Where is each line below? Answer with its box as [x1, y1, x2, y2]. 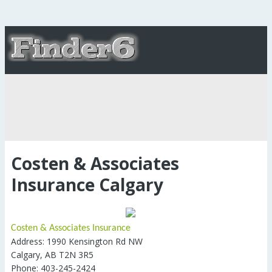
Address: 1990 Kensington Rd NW [11, 236, 143, 247]
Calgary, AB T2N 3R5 [11, 249, 93, 260]
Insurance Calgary [11, 173, 163, 196]
